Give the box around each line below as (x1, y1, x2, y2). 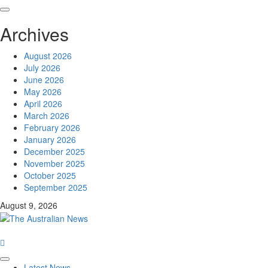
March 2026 (24, 109, 69, 121)
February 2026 (24, 121, 80, 133)
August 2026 (24, 50, 72, 62)
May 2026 (24, 86, 62, 98)
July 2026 (24, 62, 60, 74)
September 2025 (24, 181, 87, 193)
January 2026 (24, 133, 76, 145)
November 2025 (24, 157, 85, 169)
